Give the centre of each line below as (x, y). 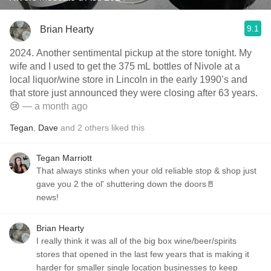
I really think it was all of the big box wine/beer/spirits (136, 241)
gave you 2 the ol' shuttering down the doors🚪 (126, 184)
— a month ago (54, 106)
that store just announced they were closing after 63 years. (134, 93)
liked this (127, 128)
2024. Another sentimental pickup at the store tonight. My (131, 53)
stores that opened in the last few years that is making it (143, 254)
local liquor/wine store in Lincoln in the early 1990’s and (129, 80)
